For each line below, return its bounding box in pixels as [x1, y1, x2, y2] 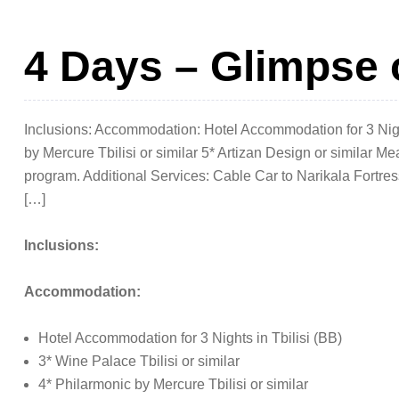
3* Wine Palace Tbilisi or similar [38, 353, 240, 369]
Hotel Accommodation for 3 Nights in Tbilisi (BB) [38, 330, 342, 346]
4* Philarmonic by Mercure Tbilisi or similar [38, 376, 308, 392]
